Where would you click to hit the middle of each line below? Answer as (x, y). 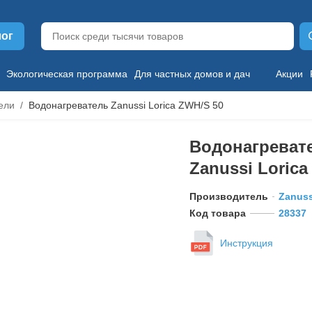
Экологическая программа (67, 74)
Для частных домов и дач (192, 74)
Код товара (218, 213)
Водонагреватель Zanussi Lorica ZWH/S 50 (126, 105)
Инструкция (247, 243)
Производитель (229, 196)
